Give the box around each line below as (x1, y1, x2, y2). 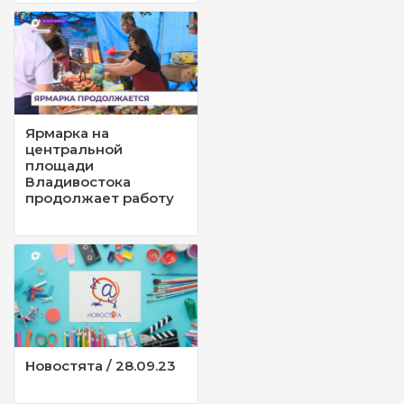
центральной (25, 141, 123, 159)
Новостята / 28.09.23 (25, 357, 176, 375)
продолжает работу (25, 189, 174, 207)
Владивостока (25, 173, 131, 191)
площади (25, 157, 94, 175)
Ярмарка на (25, 124, 109, 142)
